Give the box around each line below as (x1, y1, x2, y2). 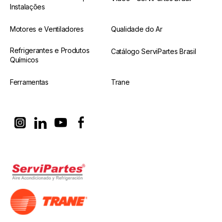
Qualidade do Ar (111, 25, 163, 34)
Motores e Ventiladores (10, 25, 84, 34)
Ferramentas (10, 78, 49, 87)
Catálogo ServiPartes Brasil (111, 47, 196, 56)
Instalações (10, 2, 45, 11)
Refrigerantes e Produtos (10, 46, 90, 55)
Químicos (10, 55, 39, 64)
